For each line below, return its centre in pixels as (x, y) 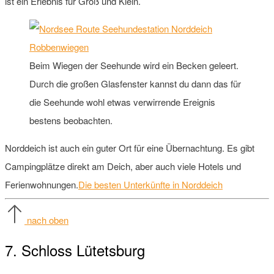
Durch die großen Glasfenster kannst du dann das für (135, 83)
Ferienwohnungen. (42, 184)
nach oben (48, 220)
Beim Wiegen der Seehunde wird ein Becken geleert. (134, 65)
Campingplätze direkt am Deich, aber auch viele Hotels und (123, 166)
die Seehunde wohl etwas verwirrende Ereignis (122, 102)
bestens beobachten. (71, 120)
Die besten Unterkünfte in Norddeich (150, 184)
